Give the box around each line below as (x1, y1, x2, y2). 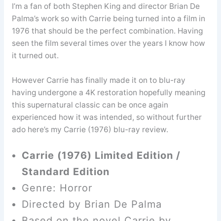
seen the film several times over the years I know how (11, 38, 205, 48)
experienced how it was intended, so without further (11, 112, 202, 122)
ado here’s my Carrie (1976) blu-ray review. (11, 124, 168, 134)
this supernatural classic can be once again (11, 100, 168, 110)
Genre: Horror (21, 182, 92, 194)
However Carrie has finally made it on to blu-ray (11, 75, 185, 85)
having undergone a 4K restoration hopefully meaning (11, 87, 205, 97)
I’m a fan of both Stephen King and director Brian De (11, 1, 200, 11)
